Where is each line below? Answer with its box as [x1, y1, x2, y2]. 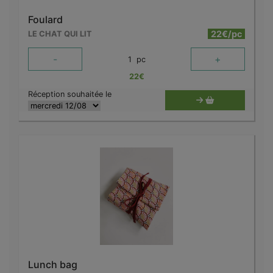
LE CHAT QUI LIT [28, 29, 92, 39]
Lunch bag [28, 258, 77, 271]
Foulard [28, 13, 63, 26]
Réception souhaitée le [28, 90, 112, 99]
